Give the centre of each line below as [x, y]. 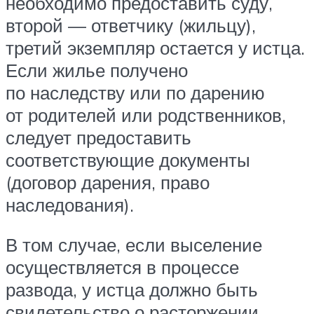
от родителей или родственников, [146, 115]
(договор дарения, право [108, 182]
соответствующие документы [128, 159]
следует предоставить [98, 137]
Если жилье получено [97, 70]
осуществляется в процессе [122, 267]
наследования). [70, 204]
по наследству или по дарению [135, 92]
